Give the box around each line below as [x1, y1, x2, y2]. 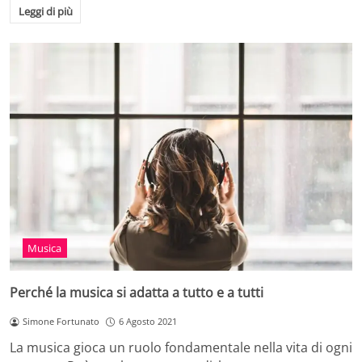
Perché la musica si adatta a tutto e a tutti [10, 284, 263, 302]
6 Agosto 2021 [118, 315, 177, 328]
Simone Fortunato [22, 315, 99, 328]
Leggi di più [18, 3, 73, 19]
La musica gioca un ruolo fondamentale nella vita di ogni [10, 339, 352, 357]
